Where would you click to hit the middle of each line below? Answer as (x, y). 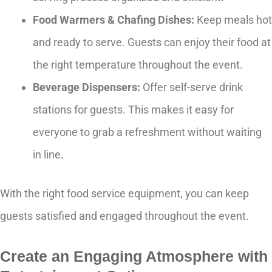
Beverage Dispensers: (87, 87)
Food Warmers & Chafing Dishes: (114, 20)
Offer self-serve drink (192, 87)
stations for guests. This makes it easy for (133, 110)
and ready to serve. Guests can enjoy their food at (152, 42)
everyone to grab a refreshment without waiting (147, 132)
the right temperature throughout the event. (138, 65)
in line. (48, 155)
